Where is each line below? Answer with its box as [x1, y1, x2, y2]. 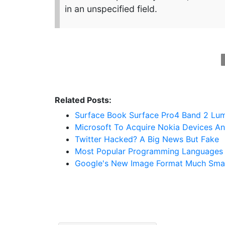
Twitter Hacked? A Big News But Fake [75, 134, 219, 144]
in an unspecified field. [65, 3, 157, 14]
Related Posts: [55, 94, 111, 105]
